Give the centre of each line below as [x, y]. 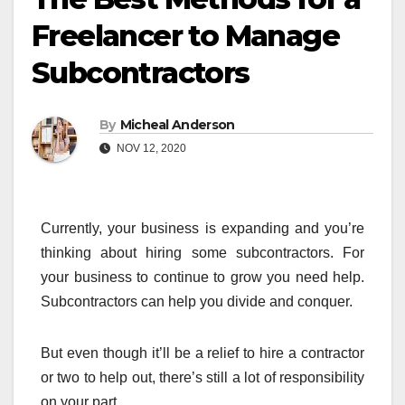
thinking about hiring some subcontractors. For [202, 252]
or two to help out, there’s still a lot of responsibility [202, 377]
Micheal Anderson [177, 124]
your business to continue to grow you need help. [202, 277]
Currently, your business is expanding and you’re [202, 228]
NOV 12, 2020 [150, 148]
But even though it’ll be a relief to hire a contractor [202, 353]
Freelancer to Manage [185, 35]
